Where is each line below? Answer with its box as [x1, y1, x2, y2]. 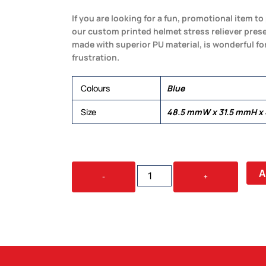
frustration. [72, 52, 119, 63]
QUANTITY [137, 185, 171, 195]
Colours [81, 83, 110, 94]
